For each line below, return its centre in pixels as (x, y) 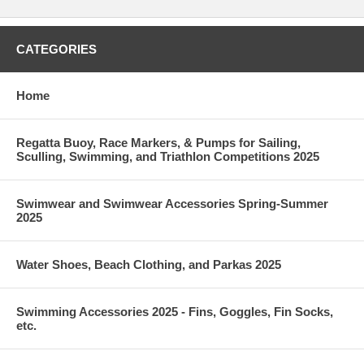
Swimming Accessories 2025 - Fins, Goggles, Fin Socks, (175, 311)
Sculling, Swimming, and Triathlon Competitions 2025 (168, 156)
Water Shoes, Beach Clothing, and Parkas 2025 (149, 264)
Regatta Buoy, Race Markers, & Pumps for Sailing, (158, 142)
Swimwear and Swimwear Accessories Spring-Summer (172, 203)
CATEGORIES (56, 49)
